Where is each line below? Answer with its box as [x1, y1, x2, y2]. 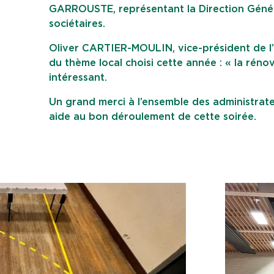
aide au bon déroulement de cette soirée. [49, 112, 256, 122]
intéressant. [49, 73, 107, 83]
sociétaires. [49, 19, 105, 29]
